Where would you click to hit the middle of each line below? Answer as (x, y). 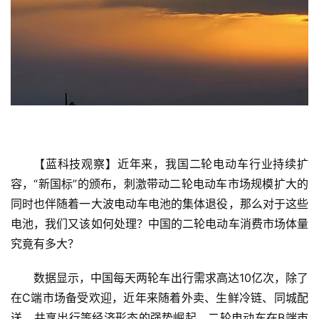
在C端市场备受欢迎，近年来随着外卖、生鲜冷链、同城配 (159, 298)
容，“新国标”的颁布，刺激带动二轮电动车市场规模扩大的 (159, 184)
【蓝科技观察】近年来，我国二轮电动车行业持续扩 (171, 164)
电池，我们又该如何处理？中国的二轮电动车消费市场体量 (159, 224)
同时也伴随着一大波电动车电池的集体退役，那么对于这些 (159, 204)
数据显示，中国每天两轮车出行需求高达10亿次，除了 (171, 278)
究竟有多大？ (45, 244)
